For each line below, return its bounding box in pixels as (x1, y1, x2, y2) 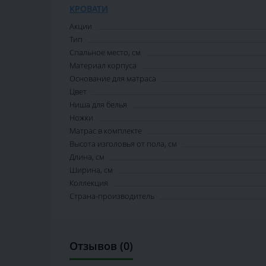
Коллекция (69, 178, 108, 189)
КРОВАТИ (69, 3, 108, 15)
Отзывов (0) (69, 239, 133, 254)
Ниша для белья (69, 99, 127, 110)
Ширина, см (69, 164, 113, 176)
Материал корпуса (69, 60, 137, 71)
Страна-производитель (69, 191, 154, 202)
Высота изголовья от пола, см (69, 138, 177, 150)
